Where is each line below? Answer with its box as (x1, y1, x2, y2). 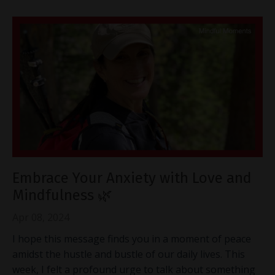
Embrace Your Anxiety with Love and (12, 169, 252, 187)
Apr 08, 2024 (12, 211, 69, 225)
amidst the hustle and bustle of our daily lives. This (12, 247, 245, 261)
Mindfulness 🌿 (12, 187, 112, 204)
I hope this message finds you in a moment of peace (12, 232, 251, 246)
